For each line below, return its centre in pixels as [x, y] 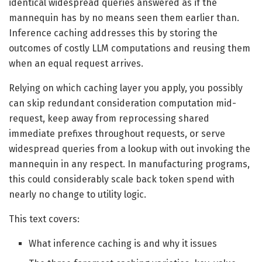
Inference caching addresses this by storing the [113, 33]
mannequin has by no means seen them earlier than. [124, 18]
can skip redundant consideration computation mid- [123, 104]
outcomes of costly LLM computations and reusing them [130, 49]
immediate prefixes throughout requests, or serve [117, 134]
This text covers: [44, 219]
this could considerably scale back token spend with [122, 180]
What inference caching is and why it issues [123, 244]
